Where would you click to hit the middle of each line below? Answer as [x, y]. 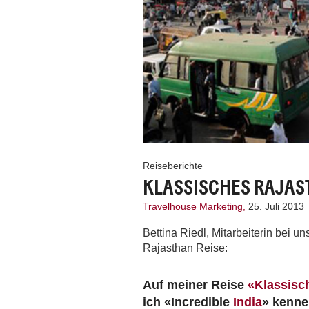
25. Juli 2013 [276, 206]
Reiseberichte [173, 165]
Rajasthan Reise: [185, 248]
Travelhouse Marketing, [196, 206]
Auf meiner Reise [195, 285]
